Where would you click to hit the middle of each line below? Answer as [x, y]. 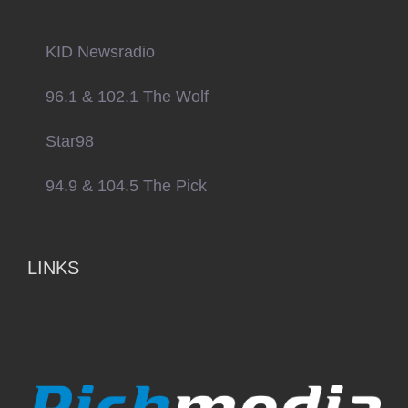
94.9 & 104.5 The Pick [126, 185]
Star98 [70, 141]
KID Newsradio [100, 51]
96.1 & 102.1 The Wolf [127, 96]
